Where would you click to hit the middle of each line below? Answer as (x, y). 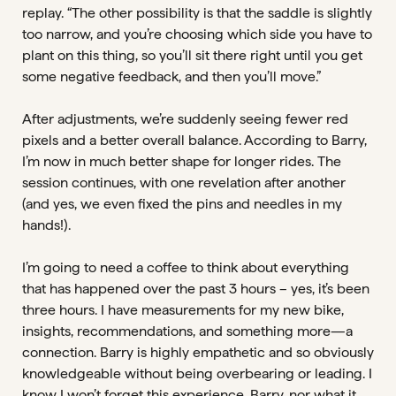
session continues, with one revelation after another (184, 183)
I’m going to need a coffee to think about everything (186, 267)
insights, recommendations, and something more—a (187, 331)
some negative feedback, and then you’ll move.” (171, 76)
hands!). (46, 225)
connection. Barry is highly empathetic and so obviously (198, 352)
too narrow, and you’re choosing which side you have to (197, 34)
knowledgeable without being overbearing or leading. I (197, 373)
